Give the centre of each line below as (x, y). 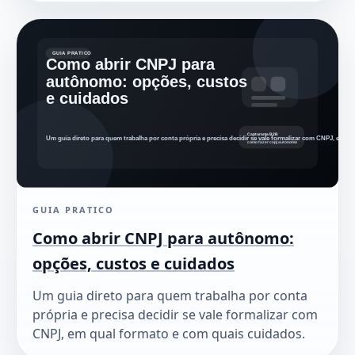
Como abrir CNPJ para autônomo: (163, 239)
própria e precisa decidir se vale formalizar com (175, 315)
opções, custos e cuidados (134, 264)
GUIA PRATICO (73, 210)
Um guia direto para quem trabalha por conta (170, 296)
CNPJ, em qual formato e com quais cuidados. (169, 334)
